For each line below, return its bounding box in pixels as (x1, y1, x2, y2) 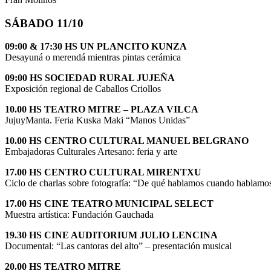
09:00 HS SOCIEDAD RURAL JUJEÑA (5, 73, 175, 83)
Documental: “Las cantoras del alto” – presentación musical (5, 241, 232, 252)
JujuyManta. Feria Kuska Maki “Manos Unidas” (5, 115, 190, 126)
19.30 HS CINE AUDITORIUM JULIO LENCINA (5, 230, 218, 241)
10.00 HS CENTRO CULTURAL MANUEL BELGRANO (5, 135, 249, 146)
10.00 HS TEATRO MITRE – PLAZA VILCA (5, 104, 198, 115)
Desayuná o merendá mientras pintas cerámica (5, 52, 181, 63)
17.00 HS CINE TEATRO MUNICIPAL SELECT (5, 198, 214, 209)
